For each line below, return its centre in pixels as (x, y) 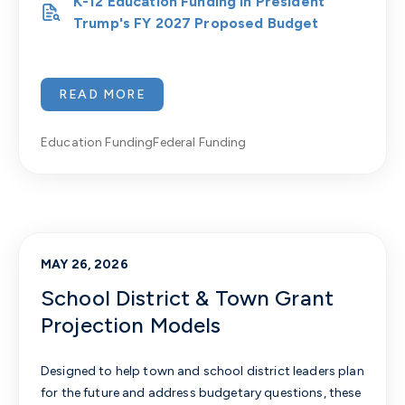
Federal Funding (200, 142)
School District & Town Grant (188, 297)
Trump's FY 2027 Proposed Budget (196, 23)
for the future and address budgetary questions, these (201, 392)
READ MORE (103, 94)
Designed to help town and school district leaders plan (202, 371)
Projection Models (131, 325)
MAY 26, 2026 (85, 264)
